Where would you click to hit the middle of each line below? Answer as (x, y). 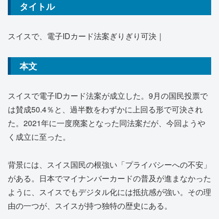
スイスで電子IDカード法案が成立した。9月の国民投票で (108, 96)
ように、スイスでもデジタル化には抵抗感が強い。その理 (109, 192)
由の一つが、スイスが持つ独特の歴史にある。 (90, 206)
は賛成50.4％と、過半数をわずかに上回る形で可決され (105, 109)
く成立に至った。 (39, 137)
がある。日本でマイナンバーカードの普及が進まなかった (109, 178)
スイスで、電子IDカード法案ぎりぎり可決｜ (86, 36)
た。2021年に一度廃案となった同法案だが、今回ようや (107, 123)
